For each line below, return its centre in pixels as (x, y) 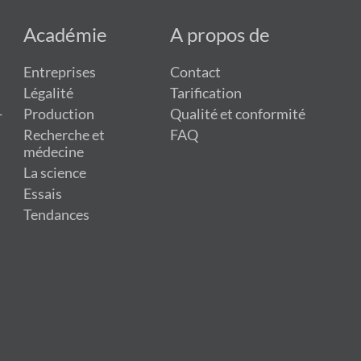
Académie (65, 34)
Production (58, 114)
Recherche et (64, 135)
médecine (53, 151)
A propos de (220, 34)
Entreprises (59, 72)
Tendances (56, 214)
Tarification (206, 93)
